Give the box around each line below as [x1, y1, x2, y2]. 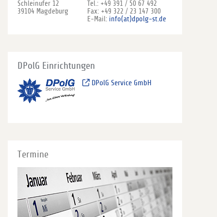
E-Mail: [87, 15, 109, 23]
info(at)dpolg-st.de [109, 15, 166, 23]
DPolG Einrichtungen [17, 61, 95, 71]
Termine [17, 149, 48, 160]
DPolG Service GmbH [90, 78, 152, 87]
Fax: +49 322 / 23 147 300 [87, 7, 161, 15]
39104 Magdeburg [17, 7, 68, 15]
